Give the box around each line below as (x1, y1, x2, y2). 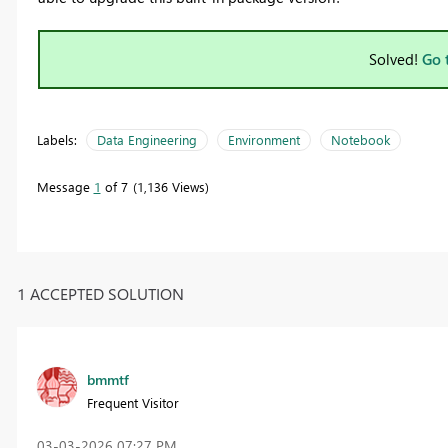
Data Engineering (96, 131, 197, 149)
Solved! (369, 49, 422, 70)
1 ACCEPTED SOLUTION (16, 282, 184, 304)
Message (36, 178, 94, 196)
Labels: (36, 131, 77, 149)
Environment (227, 131, 300, 149)
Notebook (330, 131, 390, 149)
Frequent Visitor (86, 393, 179, 411)
